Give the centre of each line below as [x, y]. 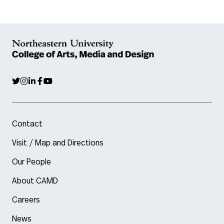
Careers [26, 200]
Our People [31, 162]
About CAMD [35, 181]
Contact [27, 124]
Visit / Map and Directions [58, 143]
